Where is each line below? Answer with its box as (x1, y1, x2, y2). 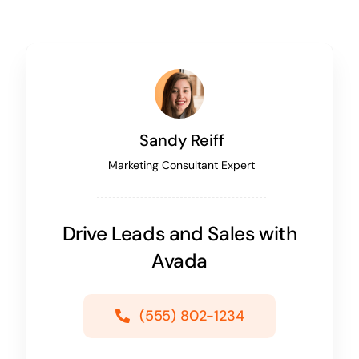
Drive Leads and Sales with (62, 220, 297, 247)
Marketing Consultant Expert (108, 157, 256, 172)
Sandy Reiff (139, 129, 224, 151)
